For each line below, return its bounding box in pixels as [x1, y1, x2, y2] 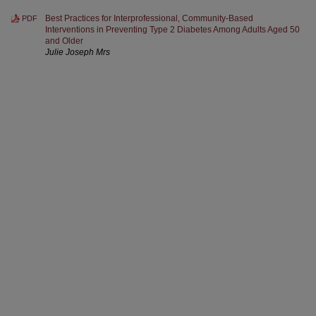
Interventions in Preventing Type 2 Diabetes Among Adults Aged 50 [45, 25, 300, 35]
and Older [45, 36, 83, 46]
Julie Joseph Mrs [45, 47, 110, 57]
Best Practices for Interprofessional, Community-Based [45, 13, 253, 23]
